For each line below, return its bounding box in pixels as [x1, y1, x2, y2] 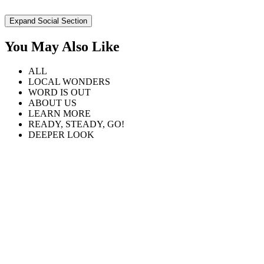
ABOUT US [28, 98, 77, 108]
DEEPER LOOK [28, 130, 94, 140]
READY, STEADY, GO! [28, 119, 124, 130]
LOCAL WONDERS [28, 77, 110, 87]
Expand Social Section [9, 16, 87, 25]
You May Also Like [5, 38, 120, 54]
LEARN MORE [28, 108, 91, 119]
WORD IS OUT [28, 87, 91, 98]
